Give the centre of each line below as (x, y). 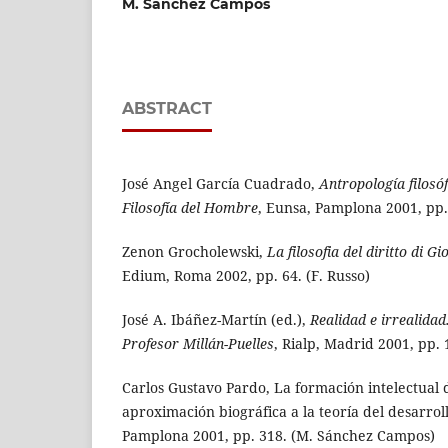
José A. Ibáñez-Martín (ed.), (216, 320)
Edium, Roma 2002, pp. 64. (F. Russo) (246, 276)
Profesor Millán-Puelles (198, 344)
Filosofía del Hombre (190, 207)
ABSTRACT (167, 108)
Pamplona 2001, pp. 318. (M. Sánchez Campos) (278, 436)
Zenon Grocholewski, (194, 252)
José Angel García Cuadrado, (220, 183)
